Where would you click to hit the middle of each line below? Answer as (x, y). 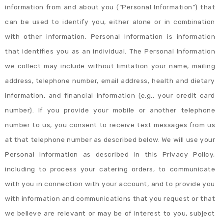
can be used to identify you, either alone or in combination (110, 22)
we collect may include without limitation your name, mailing (110, 66)
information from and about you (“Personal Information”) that (110, 7)
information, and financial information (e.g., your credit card (110, 96)
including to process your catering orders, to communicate (110, 169)
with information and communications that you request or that (110, 199)
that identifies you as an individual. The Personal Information (110, 51)
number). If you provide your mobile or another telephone (110, 110)
